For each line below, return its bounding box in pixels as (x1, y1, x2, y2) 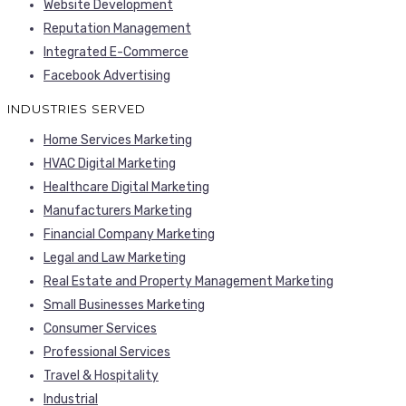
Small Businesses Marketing (43, 296, 205, 313)
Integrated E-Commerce (43, 43, 188, 60)
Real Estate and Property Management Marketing (43, 273, 333, 289)
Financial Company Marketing (43, 226, 215, 242)
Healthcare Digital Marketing (43, 179, 209, 195)
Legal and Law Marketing (43, 249, 186, 266)
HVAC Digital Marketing (43, 155, 176, 171)
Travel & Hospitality (43, 367, 159, 383)
